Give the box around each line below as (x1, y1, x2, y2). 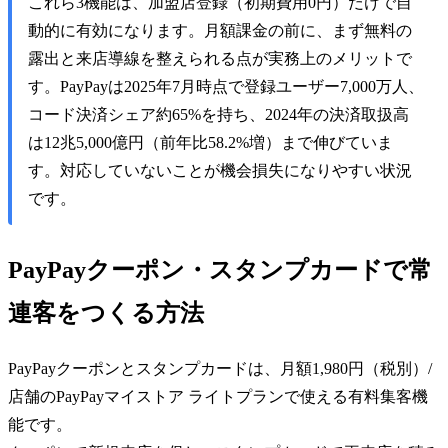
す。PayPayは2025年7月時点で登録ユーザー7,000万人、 (28, 78, 424, 96)
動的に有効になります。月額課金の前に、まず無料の (28, 22, 412, 40)
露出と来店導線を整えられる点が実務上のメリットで (28, 50, 412, 68)
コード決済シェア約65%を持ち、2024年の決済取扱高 (28, 106, 409, 124)
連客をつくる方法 (8, 300, 204, 327)
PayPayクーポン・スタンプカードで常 (8, 257, 432, 284)
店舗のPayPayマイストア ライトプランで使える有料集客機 (8, 388, 428, 406)
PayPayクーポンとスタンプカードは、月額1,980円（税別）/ (8, 360, 432, 378)
